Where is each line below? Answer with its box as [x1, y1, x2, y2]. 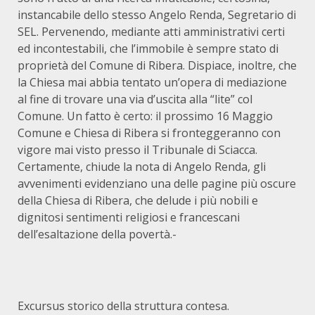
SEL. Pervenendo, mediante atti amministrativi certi [18, 24, 285, 39]
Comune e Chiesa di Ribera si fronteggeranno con [18, 125, 281, 141]
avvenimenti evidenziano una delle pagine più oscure [18, 176, 296, 191]
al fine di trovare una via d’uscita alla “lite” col [18, 91, 252, 107]
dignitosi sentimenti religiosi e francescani [18, 210, 240, 225]
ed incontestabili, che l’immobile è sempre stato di [18, 41, 278, 56]
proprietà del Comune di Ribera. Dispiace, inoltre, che [18, 58, 297, 73]
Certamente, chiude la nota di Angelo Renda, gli [18, 159, 266, 174]
